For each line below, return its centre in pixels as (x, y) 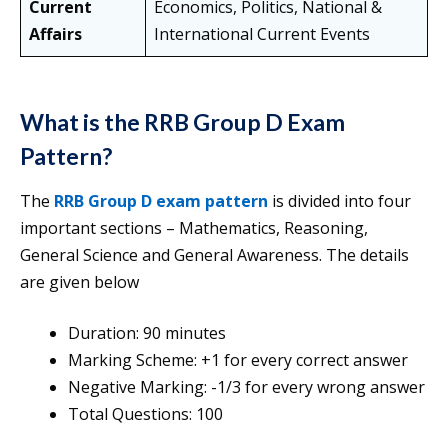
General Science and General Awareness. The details (214, 255)
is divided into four (339, 201)
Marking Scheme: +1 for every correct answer (238, 360)
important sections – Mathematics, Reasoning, (194, 228)
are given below (79, 282)
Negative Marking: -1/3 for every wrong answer (246, 387)
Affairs (55, 34)
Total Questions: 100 (145, 414)
